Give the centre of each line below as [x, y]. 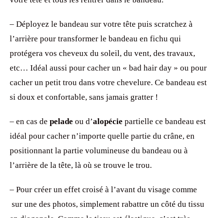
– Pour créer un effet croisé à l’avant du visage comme [103, 190]
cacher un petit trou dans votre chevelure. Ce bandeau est [108, 83]
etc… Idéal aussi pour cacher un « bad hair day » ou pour [108, 68]
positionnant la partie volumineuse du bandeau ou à [99, 151]
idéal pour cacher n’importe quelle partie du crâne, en [102, 136]
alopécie [108, 122]
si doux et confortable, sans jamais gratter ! [84, 97]
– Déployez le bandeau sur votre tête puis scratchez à [101, 24]
